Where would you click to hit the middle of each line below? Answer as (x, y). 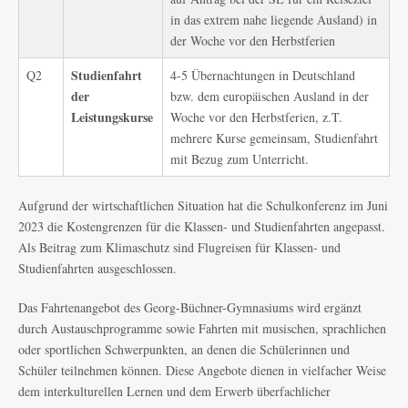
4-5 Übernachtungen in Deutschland (263, 75)
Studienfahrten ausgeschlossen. (97, 268)
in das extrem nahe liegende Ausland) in (274, 20)
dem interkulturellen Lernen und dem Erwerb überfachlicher (174, 391)
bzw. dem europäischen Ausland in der (270, 96)
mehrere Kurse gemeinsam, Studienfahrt (274, 138)
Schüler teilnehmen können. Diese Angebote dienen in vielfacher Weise (202, 370)
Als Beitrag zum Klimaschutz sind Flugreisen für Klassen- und (179, 247)
